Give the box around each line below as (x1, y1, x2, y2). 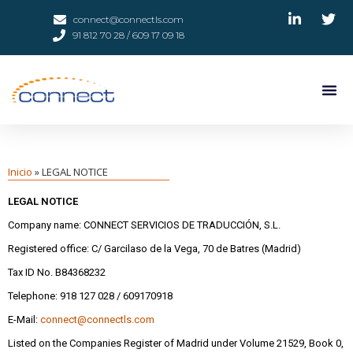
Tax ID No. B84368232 (8, 266, 106, 279)
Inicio (8, 165, 32, 179)
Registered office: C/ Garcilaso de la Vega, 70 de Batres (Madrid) (8, 243, 301, 255)
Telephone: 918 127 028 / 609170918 (8, 290, 173, 303)
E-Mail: (8, 314, 40, 326)
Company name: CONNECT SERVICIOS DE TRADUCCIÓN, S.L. (8, 219, 281, 232)
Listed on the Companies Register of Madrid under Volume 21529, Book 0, (8, 337, 344, 350)
